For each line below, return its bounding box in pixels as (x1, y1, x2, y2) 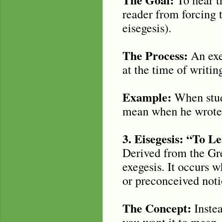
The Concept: (122, 199, 191, 217)
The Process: (122, 46, 188, 64)
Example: (122, 88, 171, 106)
